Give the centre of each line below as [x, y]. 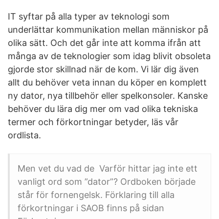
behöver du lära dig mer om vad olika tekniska [103, 109]
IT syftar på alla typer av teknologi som [89, 16]
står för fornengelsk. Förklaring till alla [96, 195]
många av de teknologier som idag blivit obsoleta [109, 56]
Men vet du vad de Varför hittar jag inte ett [108, 168]
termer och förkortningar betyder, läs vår [93, 122]
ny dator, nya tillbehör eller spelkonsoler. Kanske [108, 96]
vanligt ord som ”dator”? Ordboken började [107, 182]
